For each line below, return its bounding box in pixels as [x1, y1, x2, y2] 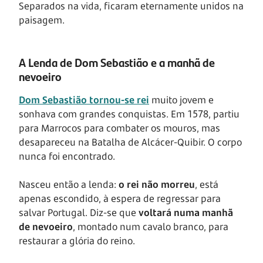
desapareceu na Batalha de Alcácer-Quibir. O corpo [19, 136, 242, 149]
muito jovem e [149, 93, 214, 107]
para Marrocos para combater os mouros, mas [19, 122, 220, 135]
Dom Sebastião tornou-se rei [19, 93, 149, 107]
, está [195, 178, 218, 191]
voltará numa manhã [139, 206, 233, 220]
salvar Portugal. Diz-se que [19, 206, 139, 220]
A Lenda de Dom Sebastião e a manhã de [19, 53, 215, 71]
